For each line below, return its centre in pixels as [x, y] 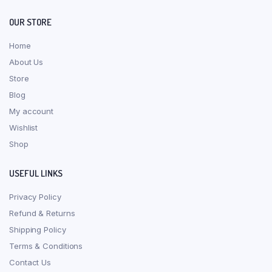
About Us [26, 62]
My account [31, 111]
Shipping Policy [38, 229]
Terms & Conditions [46, 246]
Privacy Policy [35, 197]
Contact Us [30, 262]
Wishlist [24, 127]
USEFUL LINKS [36, 173]
